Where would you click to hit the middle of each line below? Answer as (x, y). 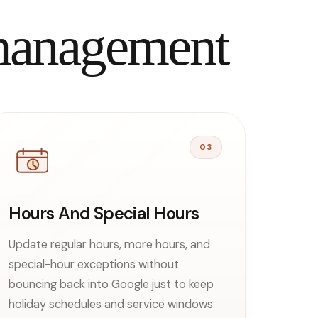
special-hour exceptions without (94, 264)
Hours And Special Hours (104, 213)
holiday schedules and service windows (111, 304)
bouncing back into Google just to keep (111, 284)
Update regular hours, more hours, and (110, 244)
